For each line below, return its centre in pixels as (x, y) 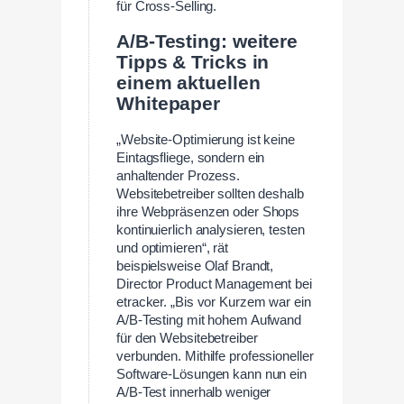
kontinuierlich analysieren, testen (211, 230)
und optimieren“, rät (173, 248)
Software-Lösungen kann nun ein (211, 374)
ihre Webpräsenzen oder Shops (208, 211)
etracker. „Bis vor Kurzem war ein (214, 302)
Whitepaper (169, 103)
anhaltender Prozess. (179, 175)
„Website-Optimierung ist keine (206, 139)
